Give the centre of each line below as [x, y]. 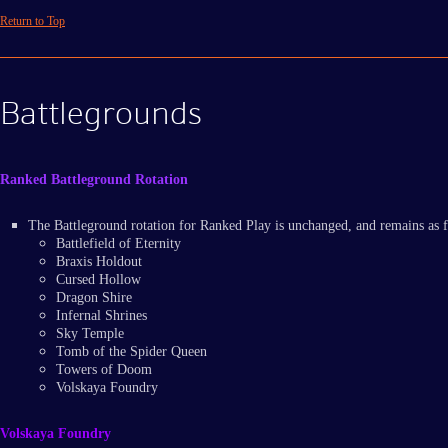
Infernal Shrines [101, 316]
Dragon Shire [94, 298]
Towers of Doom [104, 370]
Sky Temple [90, 334]
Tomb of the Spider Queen [131, 352]
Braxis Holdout [99, 262]
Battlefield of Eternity [118, 244]
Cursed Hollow [98, 280]
